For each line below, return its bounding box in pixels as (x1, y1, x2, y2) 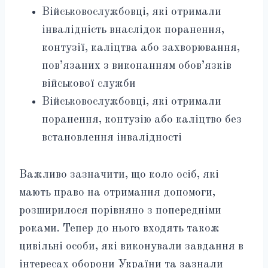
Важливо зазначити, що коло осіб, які (19, 169, 219, 181)
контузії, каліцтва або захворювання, (42, 42, 240, 54)
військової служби (42, 78, 136, 90)
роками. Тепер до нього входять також (19, 223, 220, 234)
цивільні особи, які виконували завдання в (19, 240, 243, 252)
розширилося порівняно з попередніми (19, 205, 221, 217)
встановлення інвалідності (42, 132, 182, 144)
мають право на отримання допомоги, (19, 187, 215, 199)
